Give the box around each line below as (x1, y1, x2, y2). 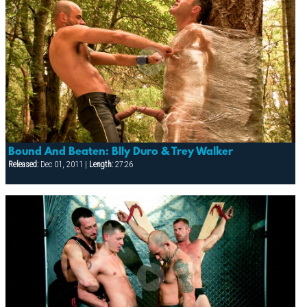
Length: (88, 159, 113, 169)
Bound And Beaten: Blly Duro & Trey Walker (8, 145, 233, 158)
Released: (8, 159, 38, 169)
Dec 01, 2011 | (38, 159, 89, 169)
